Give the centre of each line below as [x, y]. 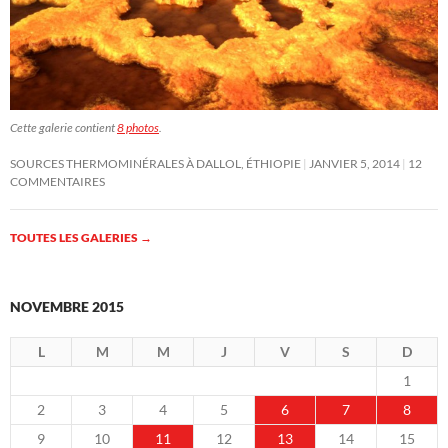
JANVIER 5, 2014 [354, 163]
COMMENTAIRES [57, 181]
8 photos [138, 127]
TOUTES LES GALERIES [75, 237]
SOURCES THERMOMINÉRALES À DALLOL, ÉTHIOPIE [155, 163]
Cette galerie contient [63, 127]
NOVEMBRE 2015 [67, 306]
